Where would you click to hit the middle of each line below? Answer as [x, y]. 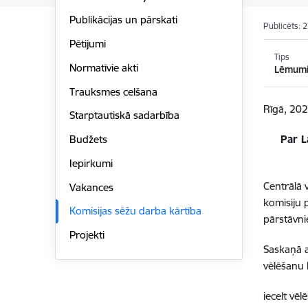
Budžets [88, 140]
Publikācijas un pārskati [123, 20]
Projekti [87, 235]
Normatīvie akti [103, 67]
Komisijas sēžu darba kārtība [135, 211]
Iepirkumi [91, 163]
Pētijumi [87, 44]
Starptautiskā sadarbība [124, 115]
